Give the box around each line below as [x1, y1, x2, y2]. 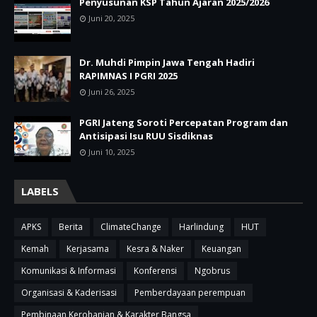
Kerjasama [67, 242, 109, 255]
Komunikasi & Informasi [21, 264, 116, 277]
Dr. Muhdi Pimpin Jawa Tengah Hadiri [79, 55, 255, 69]
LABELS [21, 183, 59, 198]
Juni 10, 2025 [88, 146, 134, 157]
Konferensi [134, 264, 177, 277]
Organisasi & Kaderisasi [21, 286, 117, 299]
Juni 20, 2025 [88, 12, 134, 23]
